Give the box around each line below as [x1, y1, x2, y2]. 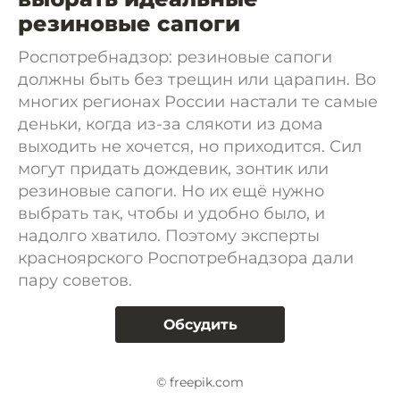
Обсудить [162, 316, 237, 333]
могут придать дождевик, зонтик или [18, 159, 329, 179]
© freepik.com [156, 374, 244, 391]
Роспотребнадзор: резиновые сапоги [18, 47, 332, 67]
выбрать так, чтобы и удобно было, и [18, 204, 325, 223]
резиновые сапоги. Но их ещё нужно [18, 181, 324, 201]
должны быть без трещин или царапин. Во [18, 70, 376, 89]
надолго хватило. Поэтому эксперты [18, 226, 320, 246]
